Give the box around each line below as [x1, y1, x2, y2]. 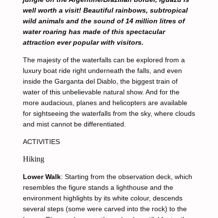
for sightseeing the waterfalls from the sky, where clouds [22, 109, 195, 117]
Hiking [22, 155, 44, 163]
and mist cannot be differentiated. [22, 120, 126, 128]
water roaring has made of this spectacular [22, 28, 165, 36]
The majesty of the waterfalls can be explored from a [22, 56, 185, 64]
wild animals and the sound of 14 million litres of [22, 17, 185, 25]
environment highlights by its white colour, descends [22, 194, 182, 202]
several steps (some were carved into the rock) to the [22, 205, 187, 213]
